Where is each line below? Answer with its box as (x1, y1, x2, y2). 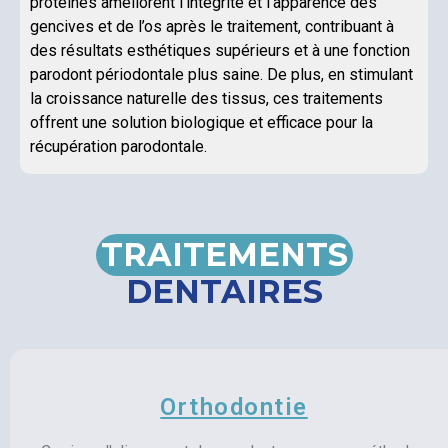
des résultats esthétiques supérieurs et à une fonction (30, 41, 410, 61)
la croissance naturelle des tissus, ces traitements (30, 89, 383, 109)
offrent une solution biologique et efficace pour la (30, 113, 373, 133)
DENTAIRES (125, 271, 323, 311)
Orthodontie (160, 392, 308, 421)
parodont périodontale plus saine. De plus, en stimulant (30, 65, 413, 85)
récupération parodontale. (30, 137, 207, 157)
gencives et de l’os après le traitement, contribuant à (30, 17, 394, 37)
